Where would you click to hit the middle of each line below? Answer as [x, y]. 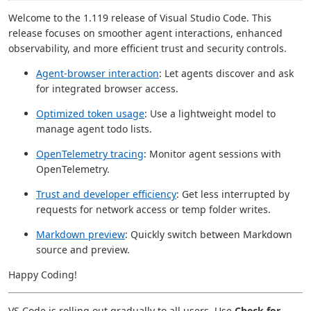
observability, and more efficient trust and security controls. [148, 48]
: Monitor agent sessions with [212, 154]
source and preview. [83, 250]
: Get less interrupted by [233, 194]
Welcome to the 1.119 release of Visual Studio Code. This [140, 18]
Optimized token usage [90, 114]
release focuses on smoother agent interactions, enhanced [145, 33]
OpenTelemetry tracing [90, 154]
